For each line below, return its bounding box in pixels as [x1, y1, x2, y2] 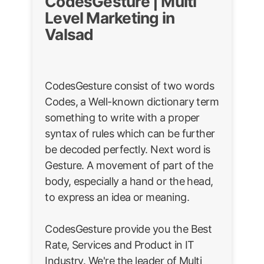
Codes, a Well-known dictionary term [45, 95, 219, 108]
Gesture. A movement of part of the [45, 159, 213, 171]
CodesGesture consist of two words [45, 79, 214, 92]
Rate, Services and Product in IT [45, 238, 194, 251]
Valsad [45, 25, 94, 44]
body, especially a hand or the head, [45, 174, 213, 187]
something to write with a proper [45, 111, 200, 124]
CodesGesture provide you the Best [45, 222, 212, 235]
